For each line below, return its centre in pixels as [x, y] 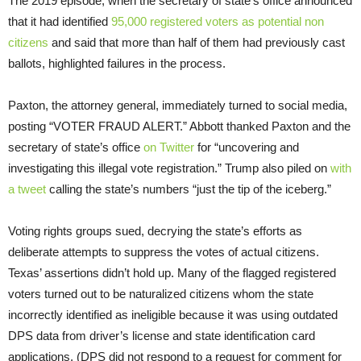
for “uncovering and [247, 147]
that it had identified [60, 22]
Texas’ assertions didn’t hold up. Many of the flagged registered [172, 273]
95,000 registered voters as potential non [218, 22]
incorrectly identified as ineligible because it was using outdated [173, 315]
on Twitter [169, 147]
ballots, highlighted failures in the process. [117, 64]
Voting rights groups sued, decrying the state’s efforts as [155, 231]
